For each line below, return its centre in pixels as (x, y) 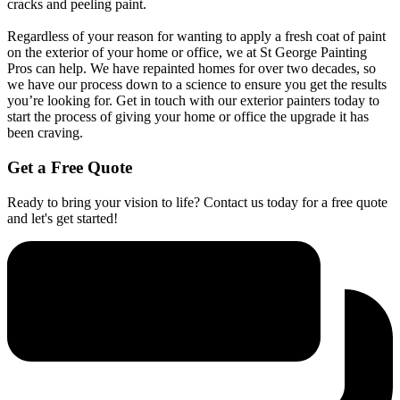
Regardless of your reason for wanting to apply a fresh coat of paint (196, 37)
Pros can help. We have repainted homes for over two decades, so (192, 69)
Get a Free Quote (70, 167)
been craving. (45, 133)
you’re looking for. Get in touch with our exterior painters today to (193, 101)
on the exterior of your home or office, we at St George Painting (187, 53)
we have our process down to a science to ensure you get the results (197, 85)
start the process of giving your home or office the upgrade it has (188, 117)
